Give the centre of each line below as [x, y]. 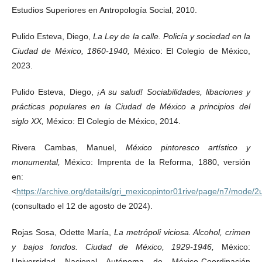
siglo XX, [29, 121]
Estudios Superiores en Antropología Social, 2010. [104, 10]
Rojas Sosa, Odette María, [63, 232]
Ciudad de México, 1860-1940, [73, 51]
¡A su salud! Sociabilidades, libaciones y [173, 92]
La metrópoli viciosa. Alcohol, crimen [182, 232]
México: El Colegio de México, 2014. [113, 121]
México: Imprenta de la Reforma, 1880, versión [158, 162]
